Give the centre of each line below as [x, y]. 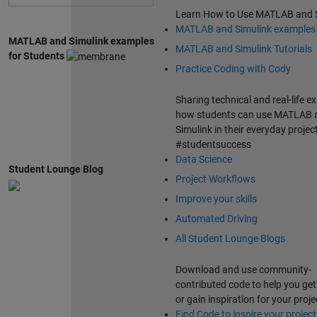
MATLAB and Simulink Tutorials [243, 49]
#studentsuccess [213, 145]
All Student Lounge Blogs [230, 239]
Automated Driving [216, 219]
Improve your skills [216, 199]
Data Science [203, 160]
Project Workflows [215, 179]
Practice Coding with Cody [233, 69]
